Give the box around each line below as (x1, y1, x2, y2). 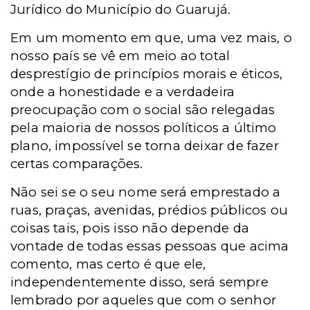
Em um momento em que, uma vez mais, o (10, 30, 292, 46)
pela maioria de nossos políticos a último (10, 120, 277, 136)
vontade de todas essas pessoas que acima (10, 238, 289, 254)
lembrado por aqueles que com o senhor (10, 292, 276, 308)
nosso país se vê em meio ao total (10, 48, 230, 64)
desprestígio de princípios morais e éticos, (10, 66, 283, 82)
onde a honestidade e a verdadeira (10, 84, 235, 100)
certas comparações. (10, 156, 143, 172)
